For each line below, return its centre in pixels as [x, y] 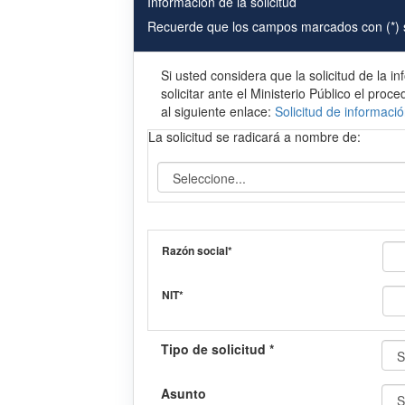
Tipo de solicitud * [217, 349]
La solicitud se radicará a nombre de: [254, 137]
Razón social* [197, 251]
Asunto [184, 394]
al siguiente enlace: [218, 112]
